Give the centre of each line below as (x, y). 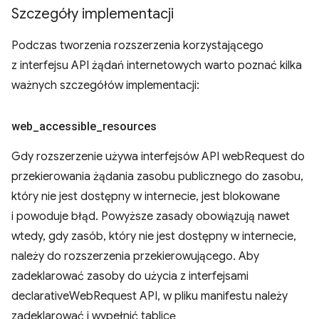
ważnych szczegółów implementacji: (105, 85)
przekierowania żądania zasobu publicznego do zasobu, (157, 177)
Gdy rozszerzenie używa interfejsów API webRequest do (158, 157)
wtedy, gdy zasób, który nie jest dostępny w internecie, (154, 236)
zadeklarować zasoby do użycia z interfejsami (130, 276)
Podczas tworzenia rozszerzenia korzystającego (137, 46)
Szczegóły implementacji (93, 14)
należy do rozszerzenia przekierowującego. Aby (135, 256)
